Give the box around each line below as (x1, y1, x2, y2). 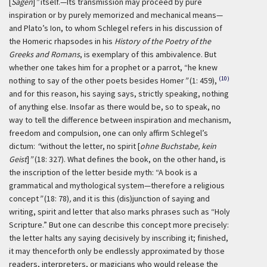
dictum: (9, 141, 37, 151)
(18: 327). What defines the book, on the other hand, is (33, 154, 226, 164)
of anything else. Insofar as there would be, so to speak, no (9, 101, 221, 112)
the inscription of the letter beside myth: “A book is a (9, 167, 197, 178)
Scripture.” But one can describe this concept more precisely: (9, 219, 229, 230)
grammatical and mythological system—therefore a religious (9, 180, 225, 191)
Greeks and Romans (9, 49, 80, 60)
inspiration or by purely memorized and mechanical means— (9, 10, 223, 20)
